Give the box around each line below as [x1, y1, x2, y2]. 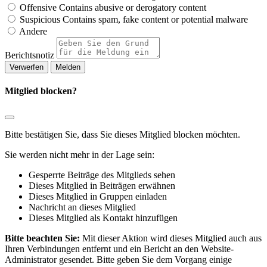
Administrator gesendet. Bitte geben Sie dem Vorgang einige [5, 254, 232, 265]
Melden [55, 62, 80, 72]
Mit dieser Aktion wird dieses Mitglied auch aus [82, 233, 262, 244]
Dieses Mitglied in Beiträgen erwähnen [29, 181, 175, 191]
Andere [19, 26, 47, 36]
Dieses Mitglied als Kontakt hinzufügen [29, 213, 178, 223]
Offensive [20, 2, 57, 13]
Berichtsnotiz [5, 49, 54, 60]
